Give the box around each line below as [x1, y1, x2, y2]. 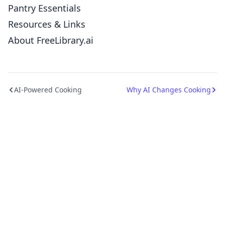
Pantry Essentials [8, 2, 81, 14]
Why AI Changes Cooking [127, 85, 211, 94]
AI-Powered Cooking [14, 85, 82, 94]
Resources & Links [8, 18, 85, 30]
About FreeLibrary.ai [8, 34, 93, 46]
